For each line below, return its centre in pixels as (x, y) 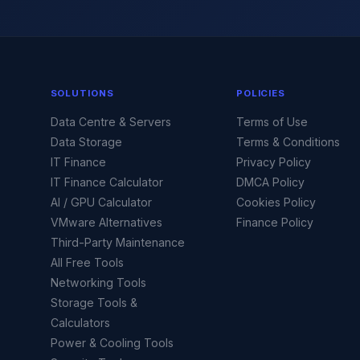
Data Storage (86, 141)
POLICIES (261, 93)
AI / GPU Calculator (101, 202)
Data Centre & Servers (110, 121)
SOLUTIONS (82, 93)
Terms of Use (272, 121)
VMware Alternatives (106, 222)
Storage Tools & (94, 302)
